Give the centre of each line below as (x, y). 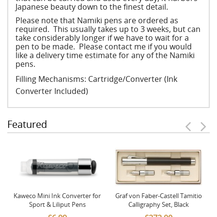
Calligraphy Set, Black (158, 204)
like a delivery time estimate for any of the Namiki (105, 55)
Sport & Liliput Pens (57, 204)
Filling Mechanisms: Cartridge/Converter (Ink (96, 79)
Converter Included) (52, 91)
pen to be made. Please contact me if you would (104, 46)
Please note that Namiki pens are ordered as (97, 20)
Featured (27, 124)
